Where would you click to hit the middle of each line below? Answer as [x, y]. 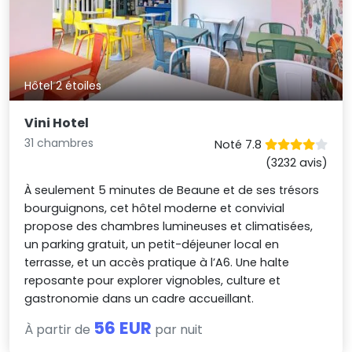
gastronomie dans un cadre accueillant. [139, 298]
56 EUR [123, 328]
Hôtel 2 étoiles [63, 85]
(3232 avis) [296, 162]
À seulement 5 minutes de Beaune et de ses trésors [172, 190]
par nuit [178, 329]
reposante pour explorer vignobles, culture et [153, 280]
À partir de [59, 329]
